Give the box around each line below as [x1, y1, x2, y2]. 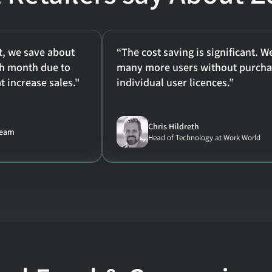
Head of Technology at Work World [148, 132, 260, 143]
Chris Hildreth [148, 120, 199, 132]
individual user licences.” [117, 75, 234, 89]
